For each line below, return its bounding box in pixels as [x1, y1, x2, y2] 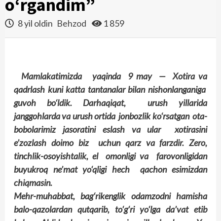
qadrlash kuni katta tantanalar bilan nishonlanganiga [14, 84, 207, 95]
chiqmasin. [14, 177, 54, 188]
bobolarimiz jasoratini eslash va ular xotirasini [14, 124, 207, 135]
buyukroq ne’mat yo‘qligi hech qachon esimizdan [14, 164, 207, 175]
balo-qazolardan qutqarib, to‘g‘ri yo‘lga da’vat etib [14, 204, 207, 215]
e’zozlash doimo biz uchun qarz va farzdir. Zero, [14, 137, 207, 148]
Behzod [57, 18, 88, 29]
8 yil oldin [16, 18, 54, 29]
